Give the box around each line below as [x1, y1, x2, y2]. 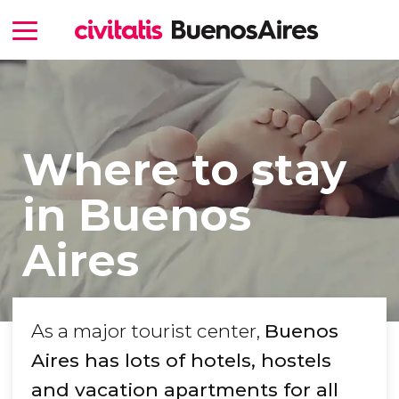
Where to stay [21, 142, 346, 196]
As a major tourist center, [31, 320, 265, 343]
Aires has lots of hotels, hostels [31, 349, 331, 372]
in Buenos [21, 188, 251, 241]
